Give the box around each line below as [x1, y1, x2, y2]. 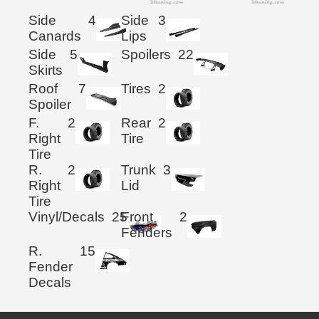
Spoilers [121, 47, 172, 63]
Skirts [28, 63, 63, 78]
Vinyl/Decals [28, 209, 105, 225]
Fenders [121, 225, 173, 241]
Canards [28, 28, 81, 44]
